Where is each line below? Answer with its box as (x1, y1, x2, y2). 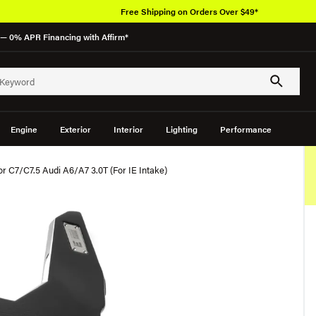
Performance (219, 123, 272, 135)
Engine (10, 123, 37, 135)
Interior (113, 123, 143, 135)
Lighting (165, 123, 197, 135)
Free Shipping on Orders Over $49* (120, 5, 258, 18)
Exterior (59, 123, 91, 135)
